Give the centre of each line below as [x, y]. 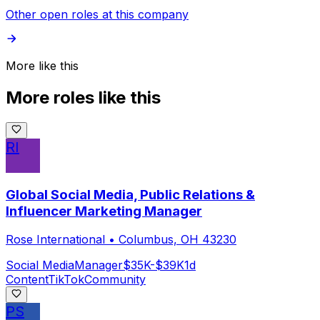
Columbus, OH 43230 [177, 240]
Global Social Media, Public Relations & [130, 194]
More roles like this [83, 98]
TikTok [66, 280]
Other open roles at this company [97, 15]
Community [115, 280]
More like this [42, 66]
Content [27, 280]
